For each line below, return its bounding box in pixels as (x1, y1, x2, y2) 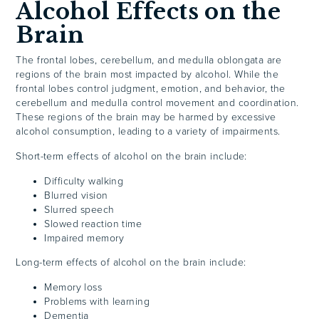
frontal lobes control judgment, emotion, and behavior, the (16, 83, 286, 95)
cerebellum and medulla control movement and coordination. (16, 97, 299, 110)
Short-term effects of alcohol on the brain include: (16, 150, 247, 163)
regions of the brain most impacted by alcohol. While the (16, 68, 279, 81)
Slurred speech (44, 203, 115, 216)
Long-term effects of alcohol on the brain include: (16, 256, 246, 269)
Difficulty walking (44, 174, 124, 187)
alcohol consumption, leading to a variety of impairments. (16, 125, 281, 138)
